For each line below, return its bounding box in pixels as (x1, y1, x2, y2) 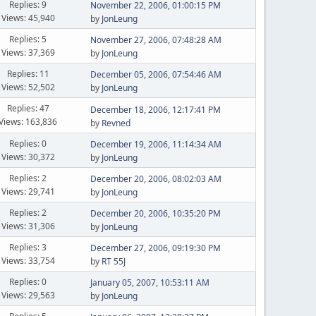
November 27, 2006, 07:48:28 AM (90, 34, 221, 46)
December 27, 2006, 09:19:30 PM (90, 242, 221, 254)
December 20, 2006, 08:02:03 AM (90, 173, 221, 185)
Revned (101, 116, 130, 129)
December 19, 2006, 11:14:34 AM (90, 138, 221, 150)
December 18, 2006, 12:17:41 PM (90, 103, 221, 116)
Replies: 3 (9, 241, 47, 253)
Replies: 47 (6, 102, 49, 114)
